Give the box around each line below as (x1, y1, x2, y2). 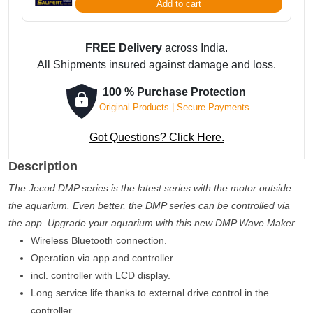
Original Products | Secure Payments (99, 102, 249, 112)
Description (8, 159, 78, 173)
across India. (162, 42, 228, 54)
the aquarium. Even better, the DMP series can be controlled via (8, 200, 290, 211)
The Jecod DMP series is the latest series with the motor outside (8, 182, 291, 194)
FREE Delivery (85, 42, 162, 54)
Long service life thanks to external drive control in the (31, 287, 269, 298)
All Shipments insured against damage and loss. (37, 59, 276, 71)
